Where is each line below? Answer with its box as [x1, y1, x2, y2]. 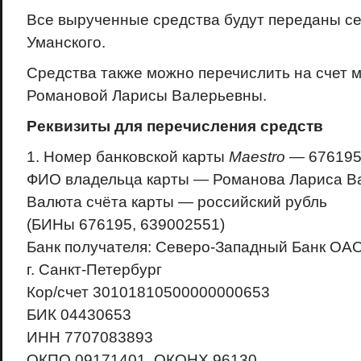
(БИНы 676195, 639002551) [26, 216, 225, 233]
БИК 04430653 [26, 306, 131, 323]
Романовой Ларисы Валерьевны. [26, 87, 267, 104]
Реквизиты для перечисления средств [26, 118, 323, 135]
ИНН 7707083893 [26, 329, 153, 346]
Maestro [228, 148, 285, 165]
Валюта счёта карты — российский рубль [26, 193, 327, 210]
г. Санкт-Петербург [26, 261, 162, 278]
